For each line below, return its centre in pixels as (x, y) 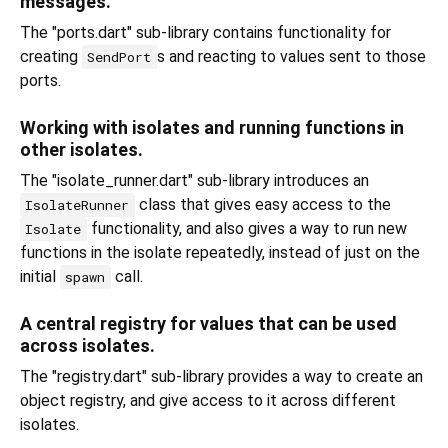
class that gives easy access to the (262, 205)
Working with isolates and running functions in (212, 128)
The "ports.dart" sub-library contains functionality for (205, 33)
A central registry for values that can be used (208, 324)
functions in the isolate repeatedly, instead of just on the (220, 253)
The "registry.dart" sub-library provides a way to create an (221, 377)
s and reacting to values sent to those (291, 57)
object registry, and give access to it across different (208, 401)
